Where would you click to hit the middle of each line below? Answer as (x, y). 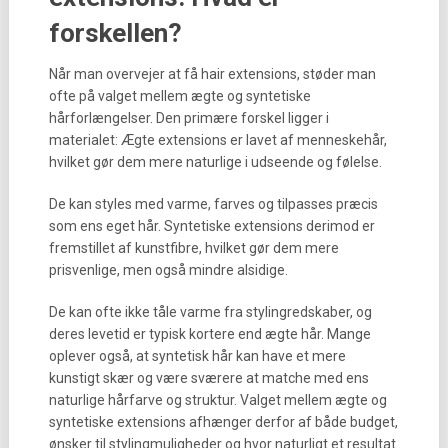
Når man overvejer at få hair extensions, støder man (212, 74)
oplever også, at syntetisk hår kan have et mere (197, 356)
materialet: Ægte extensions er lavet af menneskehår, (217, 140)
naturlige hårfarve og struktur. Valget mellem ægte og (217, 400)
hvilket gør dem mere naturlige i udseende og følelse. (215, 162)
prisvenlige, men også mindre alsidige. (168, 270)
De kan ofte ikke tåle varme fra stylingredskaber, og (210, 312)
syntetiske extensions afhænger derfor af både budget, (223, 422)
